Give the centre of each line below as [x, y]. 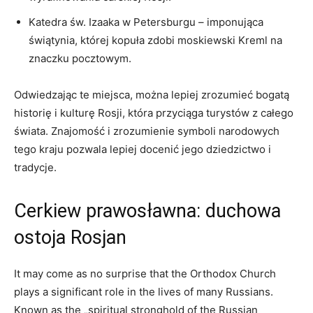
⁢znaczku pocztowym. [80, 58]
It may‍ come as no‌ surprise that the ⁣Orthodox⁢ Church [145, 274]
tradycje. [35, 167]
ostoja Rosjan [70, 238]
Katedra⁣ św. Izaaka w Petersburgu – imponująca [146, 22]
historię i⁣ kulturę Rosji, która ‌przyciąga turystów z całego [154, 113]
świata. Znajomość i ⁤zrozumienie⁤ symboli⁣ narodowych [147, 131]
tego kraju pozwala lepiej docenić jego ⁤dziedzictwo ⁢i [143, 149]
